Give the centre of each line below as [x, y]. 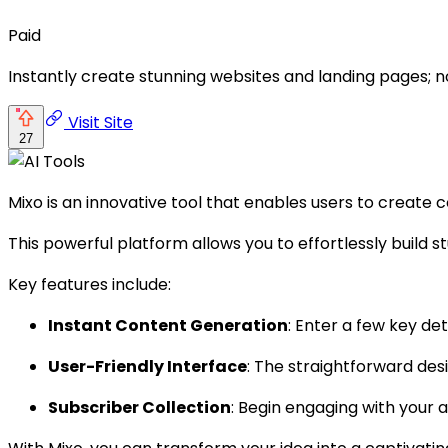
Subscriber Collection [139, 407]
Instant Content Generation [168, 325]
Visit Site [98, 122]
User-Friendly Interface [147, 366]
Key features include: [89, 284]
